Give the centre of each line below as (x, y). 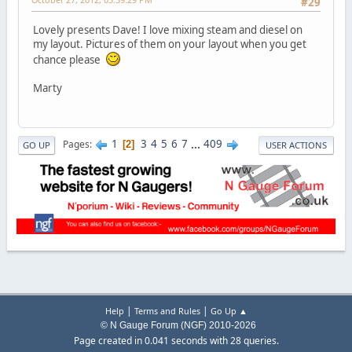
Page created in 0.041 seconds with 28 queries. (176, 341)
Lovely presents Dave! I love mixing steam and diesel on (167, 29)
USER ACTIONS (296, 145)
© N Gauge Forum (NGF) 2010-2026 (176, 326)
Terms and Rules (167, 311)
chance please (69, 59)
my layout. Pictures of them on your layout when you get (169, 44)
